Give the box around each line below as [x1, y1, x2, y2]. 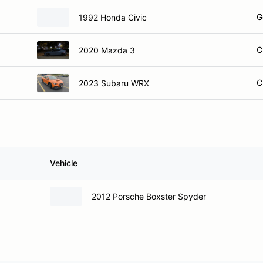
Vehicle [50, 158, 77, 168]
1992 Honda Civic [79, 12, 147, 22]
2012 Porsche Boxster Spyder [92, 191, 206, 201]
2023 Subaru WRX [79, 77, 149, 88]
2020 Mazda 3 [79, 45, 135, 55]
